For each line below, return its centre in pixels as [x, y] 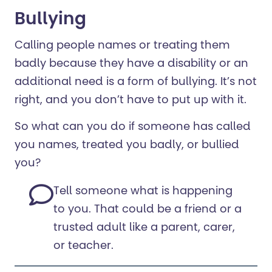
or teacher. [85, 247]
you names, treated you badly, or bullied [127, 146]
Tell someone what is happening [143, 192]
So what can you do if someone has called [133, 128]
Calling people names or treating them [122, 46]
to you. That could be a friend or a [148, 210]
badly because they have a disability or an [131, 65]
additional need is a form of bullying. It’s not [136, 83]
